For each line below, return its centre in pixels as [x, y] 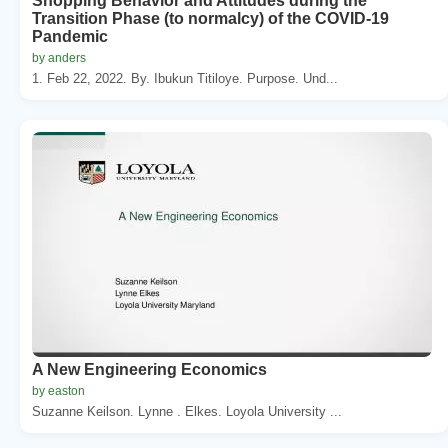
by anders [59, 57]
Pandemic [70, 36]
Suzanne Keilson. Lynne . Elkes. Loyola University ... [187, 411]
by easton [58, 390]
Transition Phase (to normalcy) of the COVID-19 [210, 18]
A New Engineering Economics [149, 369]
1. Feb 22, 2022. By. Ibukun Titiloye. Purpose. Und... [185, 78]
